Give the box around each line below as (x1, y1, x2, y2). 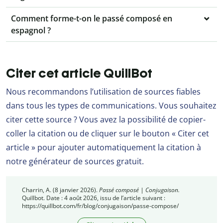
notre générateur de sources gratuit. (6, 156, 144, 167)
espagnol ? (11, 25, 51, 36)
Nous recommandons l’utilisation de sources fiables (6, 86, 201, 98)
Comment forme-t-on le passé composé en (11, 13, 172, 24)
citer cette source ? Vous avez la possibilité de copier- (6, 114, 206, 125)
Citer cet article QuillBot (6, 66, 152, 81)
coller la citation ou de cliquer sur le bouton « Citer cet (6, 128, 209, 139)
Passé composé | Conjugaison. (99, 186, 180, 195)
